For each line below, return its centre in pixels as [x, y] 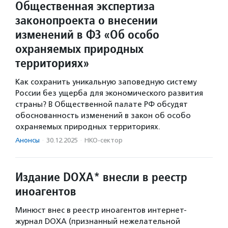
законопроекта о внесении [87, 20]
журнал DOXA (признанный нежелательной [98, 221]
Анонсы [27, 140]
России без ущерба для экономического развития [109, 93]
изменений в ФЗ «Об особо [87, 34]
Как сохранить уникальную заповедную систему [106, 82]
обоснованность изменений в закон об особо [103, 116]
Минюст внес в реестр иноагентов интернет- [101, 210]
